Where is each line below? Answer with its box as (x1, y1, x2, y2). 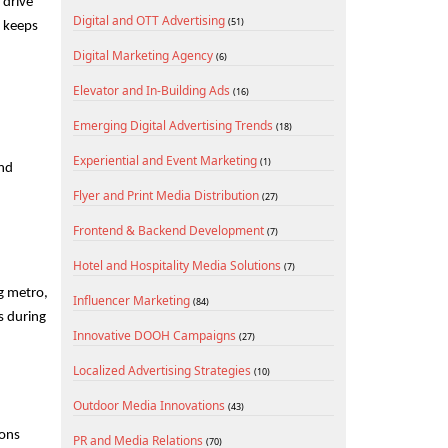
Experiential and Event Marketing (73, 152, 260, 169)
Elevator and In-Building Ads (73, 82, 233, 99)
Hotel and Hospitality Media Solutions (73, 257, 284, 274)
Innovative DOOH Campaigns (73, 327, 239, 344)
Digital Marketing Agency (73, 47, 216, 64)
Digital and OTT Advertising (73, 12, 228, 29)
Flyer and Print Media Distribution (73, 187, 262, 204)
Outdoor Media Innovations (73, 397, 228, 414)
